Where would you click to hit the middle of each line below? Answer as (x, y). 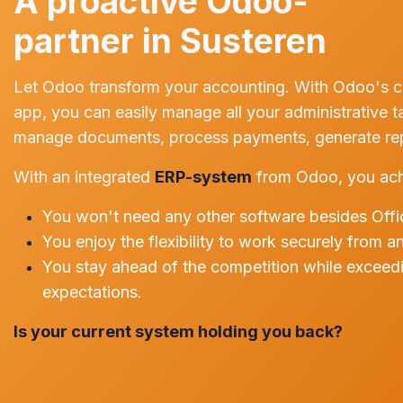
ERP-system (203, 177)
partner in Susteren (170, 41)
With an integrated (82, 177)
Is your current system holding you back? (178, 331)
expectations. (92, 292)
